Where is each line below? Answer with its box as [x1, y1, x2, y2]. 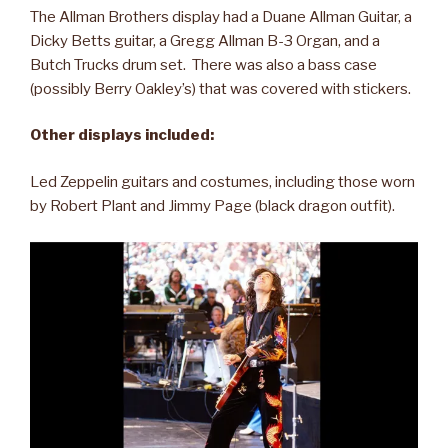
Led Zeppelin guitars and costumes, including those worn [30, 172, 415, 191]
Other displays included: [30, 126, 214, 145]
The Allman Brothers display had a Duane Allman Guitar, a [30, 7, 412, 26]
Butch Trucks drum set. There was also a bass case [30, 55, 377, 74]
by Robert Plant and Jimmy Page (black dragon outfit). [30, 196, 395, 215]
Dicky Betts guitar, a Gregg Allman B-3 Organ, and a [30, 31, 380, 50]
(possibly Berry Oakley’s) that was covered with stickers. [30, 79, 411, 98]
